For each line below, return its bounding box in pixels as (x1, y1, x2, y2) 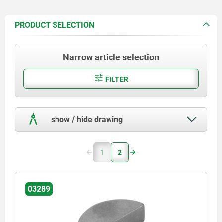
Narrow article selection (63, 52, 159, 62)
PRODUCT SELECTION (15, 20, 94, 30)
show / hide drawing (49, 114, 123, 124)
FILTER (103, 75, 129, 83)
